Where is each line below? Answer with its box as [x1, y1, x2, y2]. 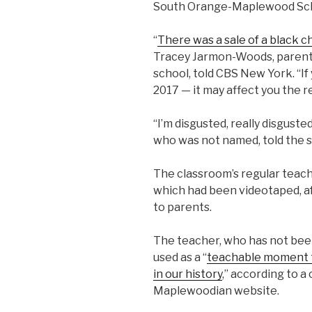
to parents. [153, 201, 214, 214]
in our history [153, 267, 222, 281]
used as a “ [153, 251, 207, 265]
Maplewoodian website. [153, 284, 279, 298]
